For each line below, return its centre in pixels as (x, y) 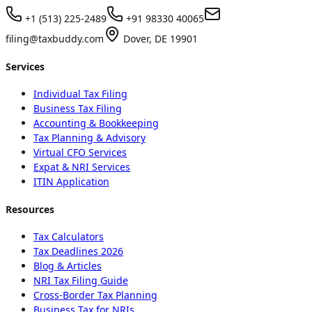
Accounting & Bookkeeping (96, 123)
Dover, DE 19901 (159, 39)
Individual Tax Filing (80, 94)
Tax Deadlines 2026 (78, 251)
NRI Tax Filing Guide (81, 281)
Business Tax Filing (78, 109)
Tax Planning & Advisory (89, 138)
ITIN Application (71, 182)
